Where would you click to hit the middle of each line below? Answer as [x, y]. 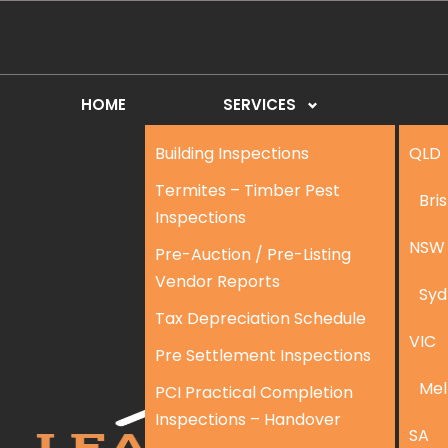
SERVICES [259, 104]
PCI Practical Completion [253, 392]
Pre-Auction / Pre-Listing [252, 254]
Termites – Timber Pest [247, 190]
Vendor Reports [217, 281]
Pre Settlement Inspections [262, 355]
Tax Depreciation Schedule [260, 318]
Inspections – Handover [247, 419]
